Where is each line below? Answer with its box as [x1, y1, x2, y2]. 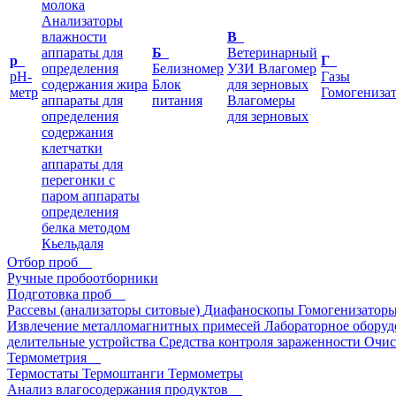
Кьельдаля [42, 236, 103, 251]
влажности [42, 29, 107, 44]
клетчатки [42, 141, 103, 156]
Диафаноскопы [203, 302, 294, 317]
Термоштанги [82, 366, 164, 381]
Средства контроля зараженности [159, 334, 361, 349]
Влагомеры [227, 93, 295, 108]
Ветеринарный [227, 45, 317, 60]
